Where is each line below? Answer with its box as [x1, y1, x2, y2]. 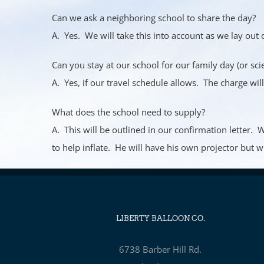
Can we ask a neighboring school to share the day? [52, 12, 256, 24]
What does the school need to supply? [52, 106, 205, 118]
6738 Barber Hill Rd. [119, 243, 202, 255]
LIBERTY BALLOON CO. [115, 214, 205, 223]
